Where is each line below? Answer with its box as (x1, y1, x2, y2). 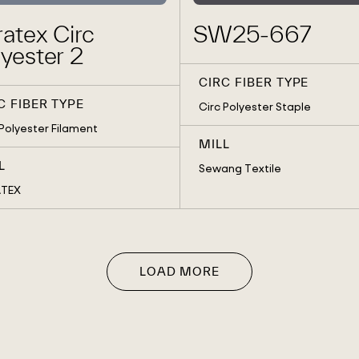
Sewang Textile (198, 161, 281, 175)
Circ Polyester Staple (198, 99, 311, 114)
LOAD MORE (139, 264, 220, 279)
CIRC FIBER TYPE (198, 75, 309, 90)
